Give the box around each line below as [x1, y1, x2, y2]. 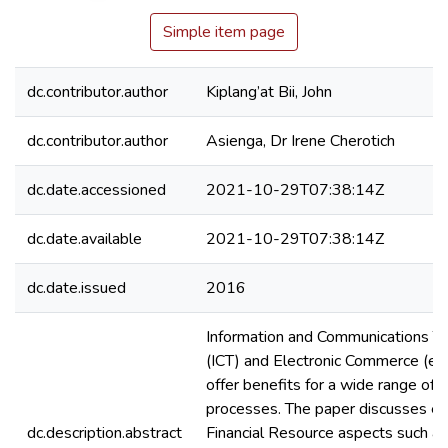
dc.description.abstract [27, 422, 182, 444]
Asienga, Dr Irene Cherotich [206, 130, 395, 152]
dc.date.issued [27, 277, 126, 299]
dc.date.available [27, 228, 142, 250]
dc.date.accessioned [27, 179, 166, 201]
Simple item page [163, 21, 285, 43]
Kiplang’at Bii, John [206, 81, 332, 103]
